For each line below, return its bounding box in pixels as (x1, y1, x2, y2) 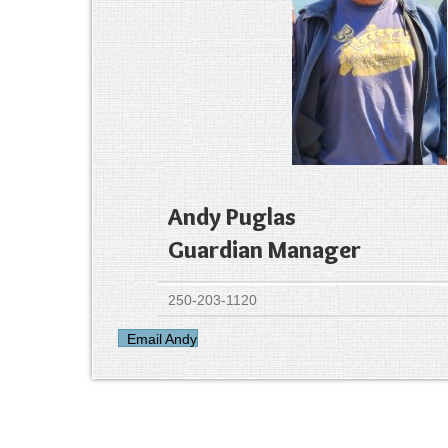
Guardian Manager (168, 234, 362, 264)
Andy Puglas (168, 201, 297, 231)
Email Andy (127, 331, 198, 348)
